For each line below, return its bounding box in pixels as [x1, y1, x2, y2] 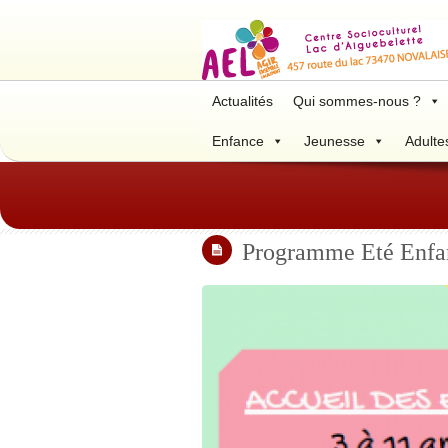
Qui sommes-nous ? [293, 93, 421, 109]
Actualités [212, 93, 273, 109]
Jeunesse [304, 133, 365, 149]
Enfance [212, 133, 264, 149]
